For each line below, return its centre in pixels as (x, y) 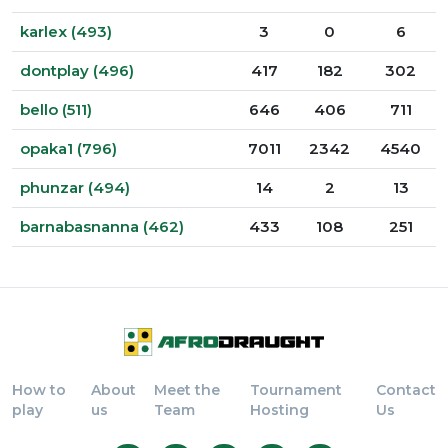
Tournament (295, 390)
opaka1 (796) (68, 148)
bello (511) (56, 109)
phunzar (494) (75, 187)
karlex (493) (66, 31)
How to (39, 390)
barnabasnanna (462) (102, 226)
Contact (406, 390)
